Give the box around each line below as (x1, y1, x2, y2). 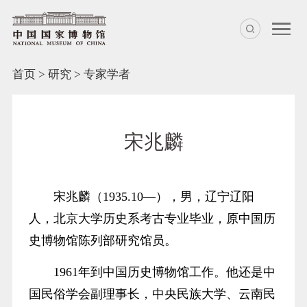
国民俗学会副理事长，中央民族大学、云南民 (28, 287, 275, 302)
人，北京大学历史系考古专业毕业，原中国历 (28, 212, 275, 226)
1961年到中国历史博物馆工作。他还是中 (53, 265, 275, 280)
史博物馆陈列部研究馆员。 (28, 234, 177, 248)
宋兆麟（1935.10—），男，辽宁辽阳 (53, 190, 254, 204)
